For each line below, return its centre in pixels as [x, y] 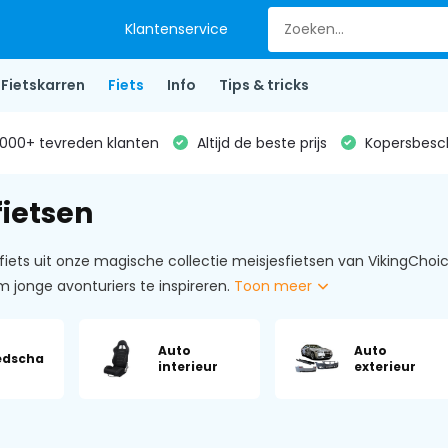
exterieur [385, 366]
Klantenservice [177, 29]
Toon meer [274, 286]
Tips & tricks [263, 85]
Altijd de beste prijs [259, 142]
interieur [188, 366]
